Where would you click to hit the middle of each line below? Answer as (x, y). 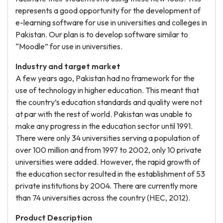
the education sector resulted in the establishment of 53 (110, 174)
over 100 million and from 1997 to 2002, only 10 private (109, 150)
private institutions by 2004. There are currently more (107, 186)
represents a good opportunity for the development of (108, 10)
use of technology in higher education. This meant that (107, 90)
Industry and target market (68, 66)
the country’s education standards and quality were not (109, 102)
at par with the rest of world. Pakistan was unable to (104, 114)
